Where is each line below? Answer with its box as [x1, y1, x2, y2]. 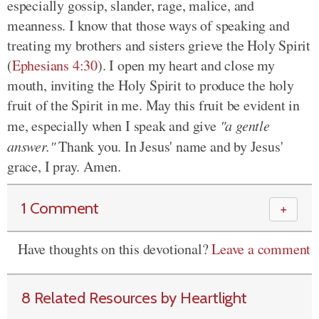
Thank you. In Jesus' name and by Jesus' [55, 137, 283, 156]
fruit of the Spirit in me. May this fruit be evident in [7, 95, 300, 115]
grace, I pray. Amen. [7, 157, 122, 176]
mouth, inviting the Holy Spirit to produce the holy [7, 75, 294, 95]
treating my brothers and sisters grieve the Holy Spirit [7, 36, 310, 55]
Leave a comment [211, 239, 311, 258]
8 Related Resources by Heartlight [21, 288, 247, 308]
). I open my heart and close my [98, 56, 275, 75]
